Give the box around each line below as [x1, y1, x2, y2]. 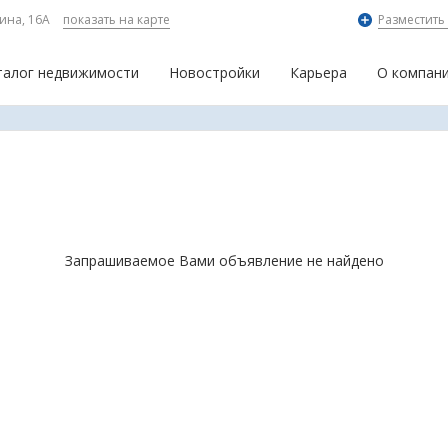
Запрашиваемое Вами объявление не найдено [64, 251, 384, 270]
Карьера [290, 63, 347, 82]
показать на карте [62, 11, 170, 28]
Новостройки [169, 63, 260, 82]
